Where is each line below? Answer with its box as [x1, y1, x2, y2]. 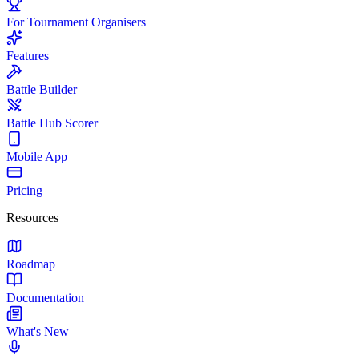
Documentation [6, 291, 84, 305]
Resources [6, 211, 58, 224]
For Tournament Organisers [6, 15, 146, 29]
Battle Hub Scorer [6, 116, 98, 130]
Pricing [6, 184, 42, 197]
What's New [6, 325, 69, 338]
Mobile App [6, 150, 67, 163]
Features [6, 49, 49, 63]
